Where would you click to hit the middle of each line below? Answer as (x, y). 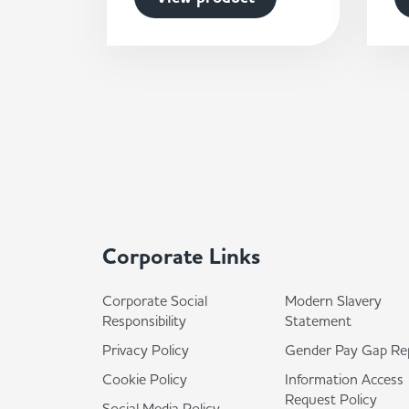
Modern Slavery (333, 300)
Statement (318, 320)
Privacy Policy (146, 350)
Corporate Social (155, 300)
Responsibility (144, 320)
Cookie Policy (145, 379)
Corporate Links (181, 257)
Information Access (344, 379)
